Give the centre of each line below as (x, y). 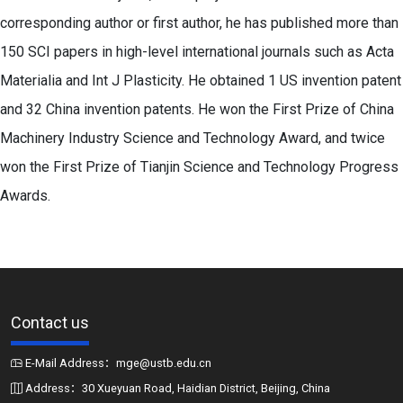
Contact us (50, 322)
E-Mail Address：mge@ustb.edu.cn (117, 363)
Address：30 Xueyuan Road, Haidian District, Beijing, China (176, 388)
